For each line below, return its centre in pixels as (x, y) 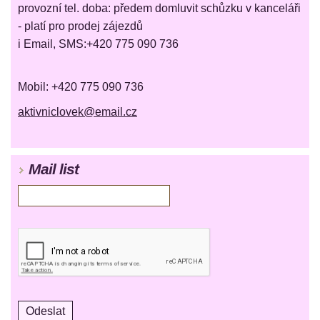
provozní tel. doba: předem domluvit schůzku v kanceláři (159, 9)
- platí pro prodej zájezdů (80, 26)
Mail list (54, 169)
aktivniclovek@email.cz (77, 112)
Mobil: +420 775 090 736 (81, 87)
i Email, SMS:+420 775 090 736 (98, 44)
